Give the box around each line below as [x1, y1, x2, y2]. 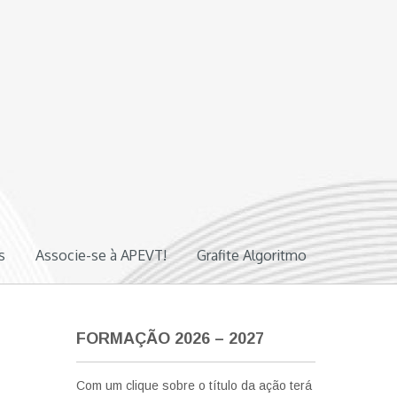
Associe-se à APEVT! [35, 246, 167, 264]
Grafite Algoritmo [197, 246, 307, 264]
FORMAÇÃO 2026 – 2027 [76, 330, 264, 347]
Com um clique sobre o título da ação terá [76, 378, 312, 393]
